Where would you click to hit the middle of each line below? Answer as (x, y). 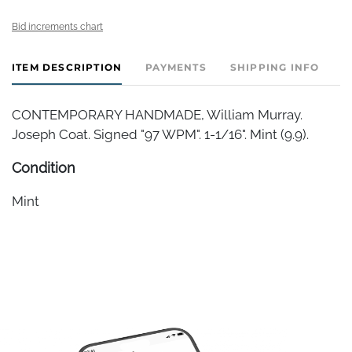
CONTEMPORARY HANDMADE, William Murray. (157, 114)
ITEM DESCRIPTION (67, 67)
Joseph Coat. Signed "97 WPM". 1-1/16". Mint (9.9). (160, 134)
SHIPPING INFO (275, 67)
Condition (44, 167)
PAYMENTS (176, 67)
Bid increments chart (57, 26)
